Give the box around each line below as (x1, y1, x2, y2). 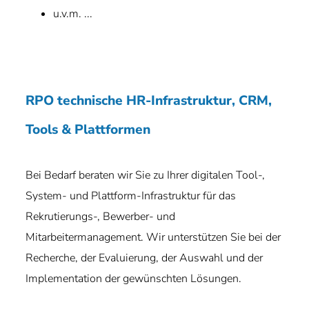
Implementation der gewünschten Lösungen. (26, 271, 242, 286)
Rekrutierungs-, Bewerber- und (26, 209, 176, 224)
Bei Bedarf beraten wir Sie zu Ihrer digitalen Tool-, (26, 168, 266, 183)
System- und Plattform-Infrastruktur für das (26, 188, 237, 203)
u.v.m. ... (53, 6, 93, 21)
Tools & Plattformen (26, 121, 151, 139)
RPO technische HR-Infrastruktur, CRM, (26, 92, 272, 110)
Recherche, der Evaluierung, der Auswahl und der (26, 250, 263, 266)
